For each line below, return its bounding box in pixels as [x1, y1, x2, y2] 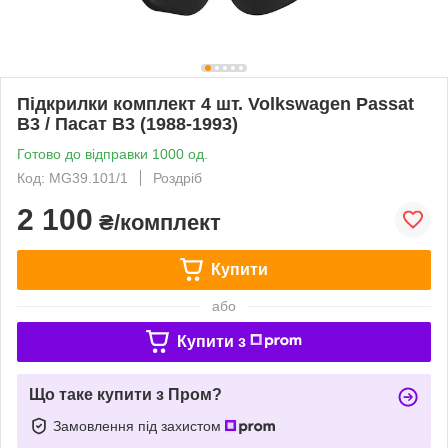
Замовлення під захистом [53, 417, 225, 434]
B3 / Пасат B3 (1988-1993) [17, 113, 238, 134]
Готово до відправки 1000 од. [17, 145, 208, 162]
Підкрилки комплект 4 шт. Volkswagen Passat [17, 93, 414, 114]
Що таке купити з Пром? [29, 385, 222, 403]
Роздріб [153, 169, 202, 186]
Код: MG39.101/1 [17, 169, 128, 186]
